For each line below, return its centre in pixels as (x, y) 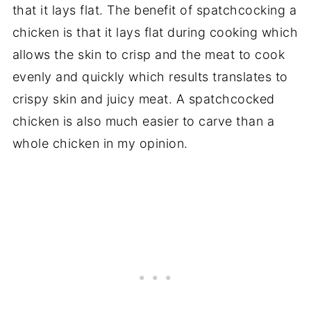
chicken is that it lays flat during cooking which (155, 32)
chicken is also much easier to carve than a (143, 121)
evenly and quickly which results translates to (150, 76)
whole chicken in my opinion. (100, 143)
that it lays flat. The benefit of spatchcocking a (154, 10)
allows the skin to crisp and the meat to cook (149, 54)
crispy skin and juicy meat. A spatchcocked (143, 99)
